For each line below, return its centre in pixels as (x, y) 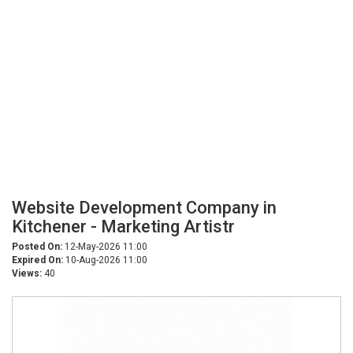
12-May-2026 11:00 (105, 247)
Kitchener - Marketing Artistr (123, 227)
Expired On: (37, 260)
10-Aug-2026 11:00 (105, 260)
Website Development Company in (144, 208)
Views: (27, 273)
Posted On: (37, 247)
